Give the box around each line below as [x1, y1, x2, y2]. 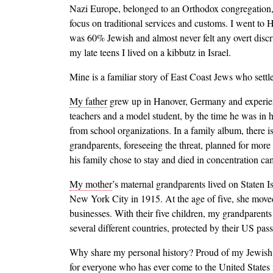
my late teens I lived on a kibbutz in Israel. [69, 46, 231, 59]
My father [69, 94, 107, 108]
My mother [69, 177, 112, 191]
